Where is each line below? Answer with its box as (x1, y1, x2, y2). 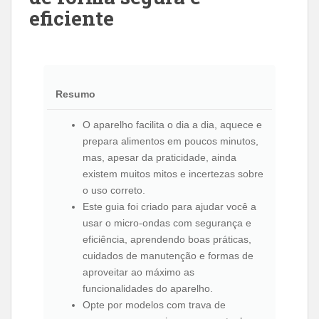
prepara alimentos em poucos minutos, (83, 135, 258, 147)
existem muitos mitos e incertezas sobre (83, 168, 263, 180)
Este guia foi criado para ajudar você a (83, 201, 256, 213)
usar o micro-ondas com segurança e (83, 217, 251, 229)
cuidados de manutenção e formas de (83, 250, 253, 262)
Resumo (56, 88, 95, 100)
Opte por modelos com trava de (83, 299, 226, 311)
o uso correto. (83, 184, 145, 197)
